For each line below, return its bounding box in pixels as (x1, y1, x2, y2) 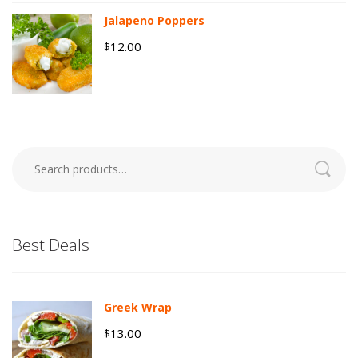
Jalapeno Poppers (104, 13, 205, 29)
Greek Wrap (104, 300, 172, 316)
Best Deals (12, 233, 89, 257)
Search (11, 171, 49, 187)
